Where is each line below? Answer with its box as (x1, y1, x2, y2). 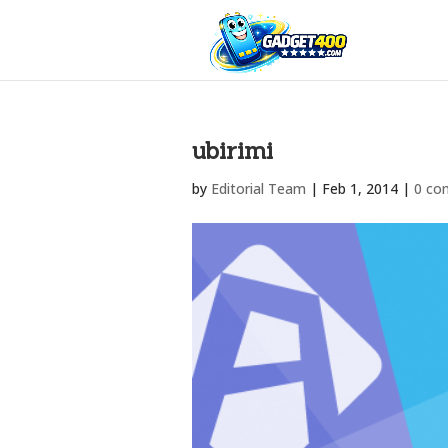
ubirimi (192, 135, 273, 166)
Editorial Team (211, 179, 306, 198)
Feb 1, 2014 (322, 179, 398, 198)
